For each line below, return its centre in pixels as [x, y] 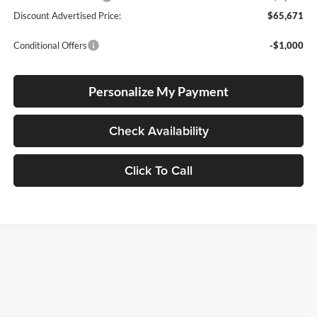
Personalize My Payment [159, 91]
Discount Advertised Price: [68, 15]
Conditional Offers [51, 45]
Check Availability [158, 130]
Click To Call [159, 170]
